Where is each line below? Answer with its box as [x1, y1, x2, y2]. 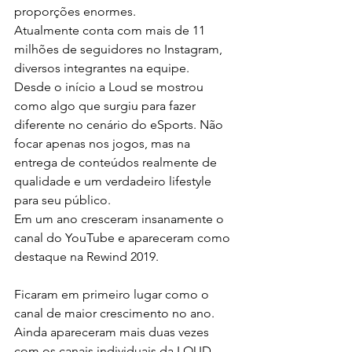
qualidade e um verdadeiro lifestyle [14, 173, 214, 189]
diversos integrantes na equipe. [14, 60, 189, 75]
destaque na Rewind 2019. [14, 248, 159, 264]
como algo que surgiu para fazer [14, 97, 199, 113]
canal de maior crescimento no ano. [14, 305, 218, 321]
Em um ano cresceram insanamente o [14, 211, 227, 226]
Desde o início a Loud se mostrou [14, 79, 207, 94]
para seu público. [14, 192, 111, 207]
